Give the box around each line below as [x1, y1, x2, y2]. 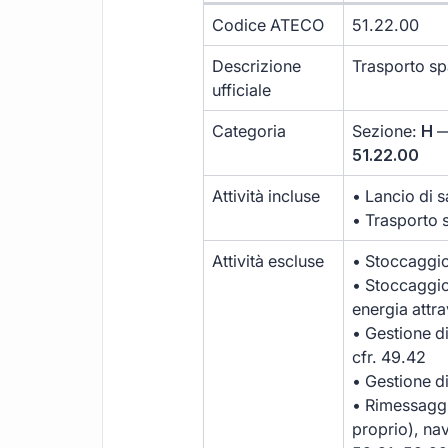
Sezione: [352, 121, 422, 142]
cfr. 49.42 [352, 347, 427, 368]
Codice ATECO [212, 15, 325, 36]
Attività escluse [212, 251, 325, 272]
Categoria [212, 121, 287, 142]
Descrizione [212, 56, 302, 77]
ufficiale [212, 80, 272, 101]
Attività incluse [212, 186, 321, 207]
